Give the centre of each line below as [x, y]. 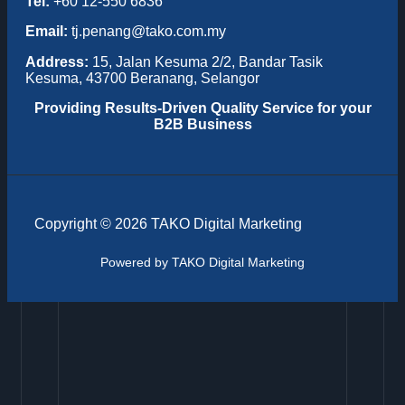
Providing [67, 108]
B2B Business [202, 125]
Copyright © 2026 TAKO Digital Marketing [168, 224]
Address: [57, 61]
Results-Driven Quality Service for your [236, 108]
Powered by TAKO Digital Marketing [202, 262]
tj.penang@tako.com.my [147, 32]
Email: [47, 32]
